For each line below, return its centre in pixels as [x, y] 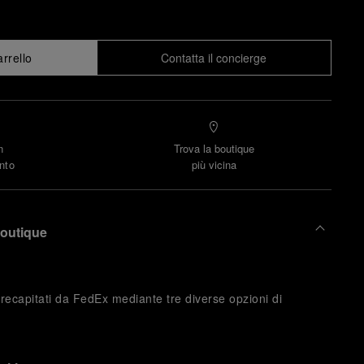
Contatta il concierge [214, 58]
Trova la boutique [214, 148]
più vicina [214, 165]
